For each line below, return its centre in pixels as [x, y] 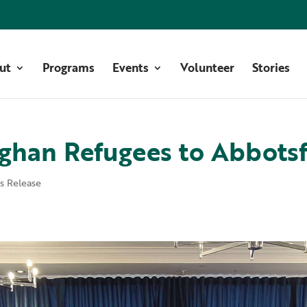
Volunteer [207, 67]
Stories [271, 67]
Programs [68, 67]
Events [130, 67]
